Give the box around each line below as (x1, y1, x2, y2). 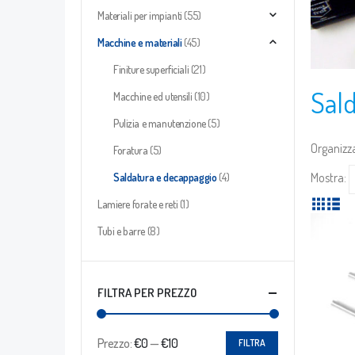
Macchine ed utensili (113, 90, 193, 104)
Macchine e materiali (97, 36, 182, 50)
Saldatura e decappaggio (113, 170, 217, 185)
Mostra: (311, 169, 346, 185)
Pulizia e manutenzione (113, 116, 206, 131)
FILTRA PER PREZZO (97, 285, 197, 301)
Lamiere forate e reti (97, 197, 178, 212)
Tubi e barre (97, 224, 145, 239)
